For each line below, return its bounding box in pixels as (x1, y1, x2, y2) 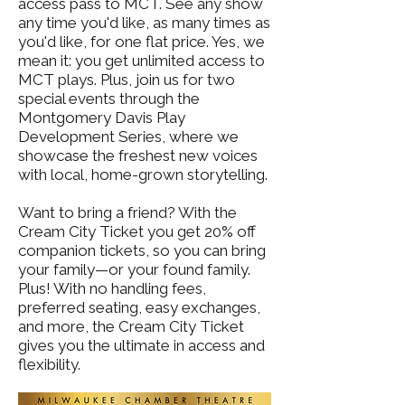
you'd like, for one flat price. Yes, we (18, 32, 265, 51)
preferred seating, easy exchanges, (18, 297, 260, 316)
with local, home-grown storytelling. (18, 165, 268, 184)
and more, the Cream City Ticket (18, 316, 244, 335)
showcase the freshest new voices (18, 146, 258, 165)
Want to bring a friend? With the (18, 202, 237, 221)
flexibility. (18, 354, 80, 373)
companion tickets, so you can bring (18, 240, 266, 259)
